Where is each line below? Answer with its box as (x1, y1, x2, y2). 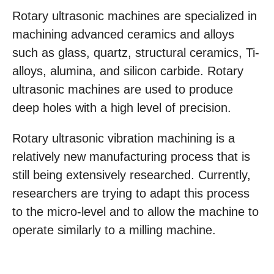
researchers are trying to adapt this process (12, 186, 250, 200)
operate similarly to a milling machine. (12, 223, 216, 237)
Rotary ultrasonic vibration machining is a (12, 131, 235, 145)
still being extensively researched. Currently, (12, 168, 251, 182)
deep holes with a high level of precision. (12, 100, 231, 114)
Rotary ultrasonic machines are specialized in (12, 9, 257, 23)
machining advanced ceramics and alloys (12, 27, 234, 41)
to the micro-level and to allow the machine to (12, 204, 259, 218)
